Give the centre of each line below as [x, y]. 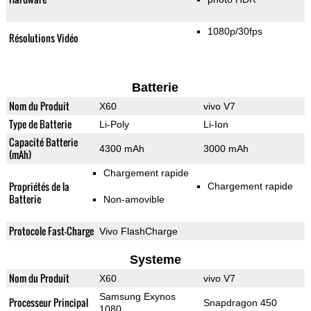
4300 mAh [121, 149]
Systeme [155, 260]
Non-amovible [134, 200]
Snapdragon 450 [240, 303]
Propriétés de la [39, 187]
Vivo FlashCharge [138, 232]
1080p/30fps [235, 32]
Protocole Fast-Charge [51, 231]
